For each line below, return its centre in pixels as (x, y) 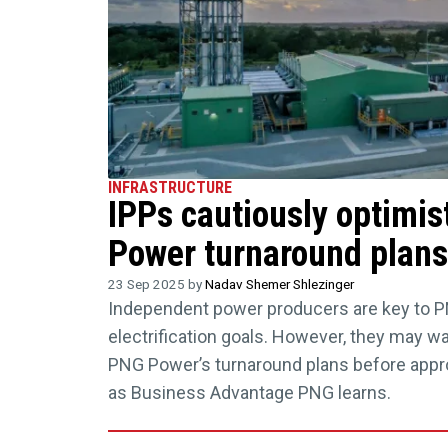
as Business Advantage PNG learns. (249, 393)
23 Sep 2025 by (156, 284)
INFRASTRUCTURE (169, 188)
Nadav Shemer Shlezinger (279, 284)
